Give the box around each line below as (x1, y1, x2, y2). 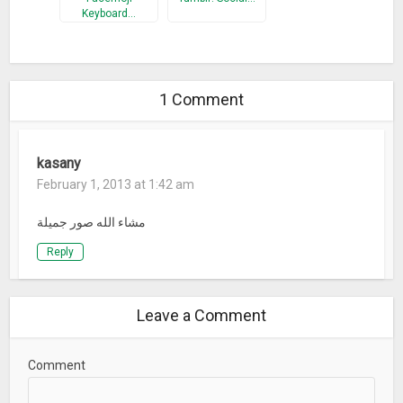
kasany (37, 154, 82, 172)
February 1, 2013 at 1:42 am (37, 176, 195, 192)
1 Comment (159, 89, 244, 109)
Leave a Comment (137, 305, 266, 325)
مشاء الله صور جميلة (37, 214, 147, 229)
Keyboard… (82, 6, 137, 20)
